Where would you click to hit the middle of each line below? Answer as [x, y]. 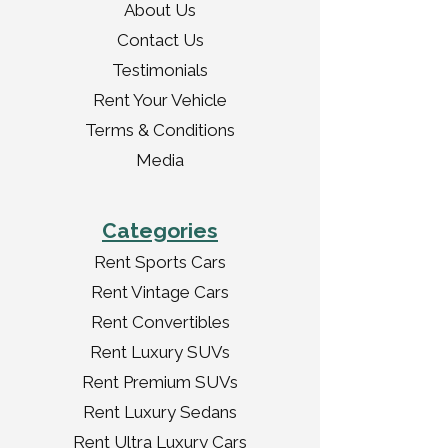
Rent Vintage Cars [160, 292]
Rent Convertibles [160, 322]
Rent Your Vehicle [160, 100]
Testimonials [160, 70]
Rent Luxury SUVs [160, 352]
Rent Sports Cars [160, 262]
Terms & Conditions [160, 130]
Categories [160, 230]
